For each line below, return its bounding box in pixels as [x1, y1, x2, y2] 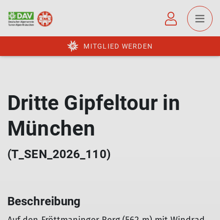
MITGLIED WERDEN [83, 42, 153, 50]
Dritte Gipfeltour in [7, 91, 180, 115]
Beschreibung [7, 194, 81, 208]
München [7, 116, 96, 140]
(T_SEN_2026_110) [7, 147, 110, 161]
